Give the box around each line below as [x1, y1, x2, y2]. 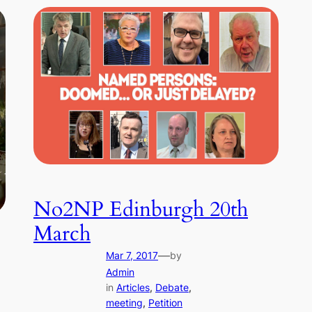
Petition [148, 296, 182, 309]
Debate [155, 281, 189, 293]
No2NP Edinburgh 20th [33, 195, 248, 224]
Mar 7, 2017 [106, 249, 158, 261]
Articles [116, 281, 150, 293]
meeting [106, 296, 143, 309]
